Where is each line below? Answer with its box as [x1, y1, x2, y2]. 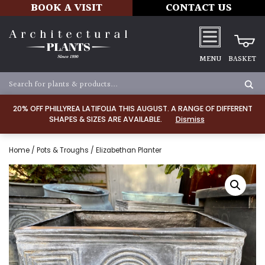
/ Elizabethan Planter [89, 146, 161, 155]
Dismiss [175, 114, 205, 124]
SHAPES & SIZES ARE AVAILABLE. [49, 114, 164, 124]
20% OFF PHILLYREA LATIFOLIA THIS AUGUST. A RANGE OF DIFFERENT [12, 104, 253, 114]
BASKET [228, 53, 256, 65]
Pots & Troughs [37, 146, 89, 155]
